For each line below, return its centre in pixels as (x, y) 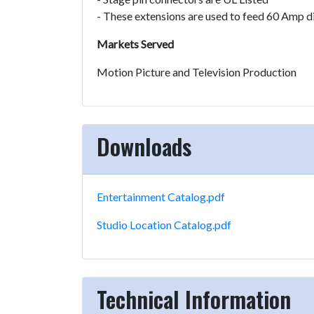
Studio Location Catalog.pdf (164, 225)
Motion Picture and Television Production (197, 72)
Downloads (144, 146)
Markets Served (135, 44)
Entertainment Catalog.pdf (161, 197)
